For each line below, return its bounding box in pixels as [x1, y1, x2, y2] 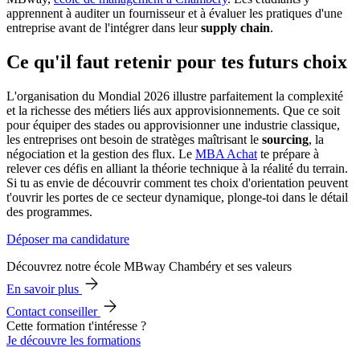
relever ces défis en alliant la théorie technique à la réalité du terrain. [6, 161, 348, 175]
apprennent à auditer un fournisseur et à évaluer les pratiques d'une [6, 6, 342, 20]
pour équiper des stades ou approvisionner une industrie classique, [6, 117, 340, 132]
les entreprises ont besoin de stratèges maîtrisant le [6, 132, 262, 146]
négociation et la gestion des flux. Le [6, 146, 195, 161]
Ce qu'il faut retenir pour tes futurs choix [6, 51, 347, 72]
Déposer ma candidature [6, 231, 129, 246]
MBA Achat [195, 146, 257, 161]
